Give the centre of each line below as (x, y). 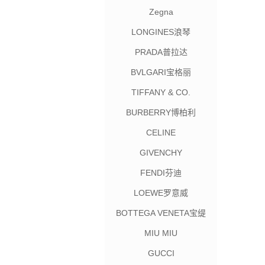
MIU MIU (161, 233)
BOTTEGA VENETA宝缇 (161, 213)
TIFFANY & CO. (161, 92)
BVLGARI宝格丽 (161, 72)
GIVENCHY (161, 153)
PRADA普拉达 (161, 52)
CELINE (161, 132)
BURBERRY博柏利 (161, 112)
